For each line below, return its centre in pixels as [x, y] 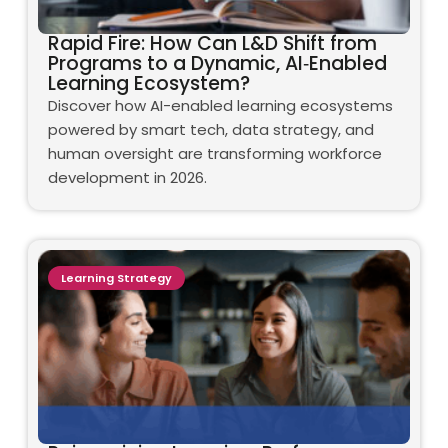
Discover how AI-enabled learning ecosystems [220, 106]
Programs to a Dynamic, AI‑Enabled [217, 64]
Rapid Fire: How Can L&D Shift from [212, 44]
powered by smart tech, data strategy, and [211, 130]
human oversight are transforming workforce [215, 154]
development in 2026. [127, 178]
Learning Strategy [116, 278]
